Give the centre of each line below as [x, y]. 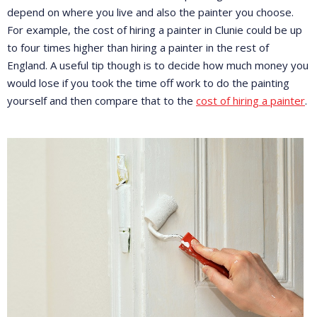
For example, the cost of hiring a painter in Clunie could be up [155, 29]
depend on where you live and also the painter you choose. [150, 12]
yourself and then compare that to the [102, 100]
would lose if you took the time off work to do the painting [148, 82]
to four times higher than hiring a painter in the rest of [138, 47]
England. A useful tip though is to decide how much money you [158, 65]
